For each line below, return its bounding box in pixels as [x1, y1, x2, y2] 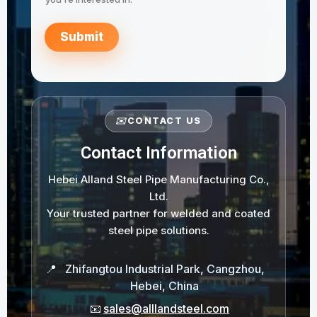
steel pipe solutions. [108, 224, 209, 238]
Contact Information [80, 143, 237, 163]
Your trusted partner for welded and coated [47, 207, 270, 221]
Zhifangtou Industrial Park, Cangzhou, [64, 262, 265, 277]
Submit [60, 30, 103, 45]
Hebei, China [130, 279, 200, 294]
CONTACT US [127, 115, 202, 127]
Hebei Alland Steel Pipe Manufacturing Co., [47, 173, 270, 187]
